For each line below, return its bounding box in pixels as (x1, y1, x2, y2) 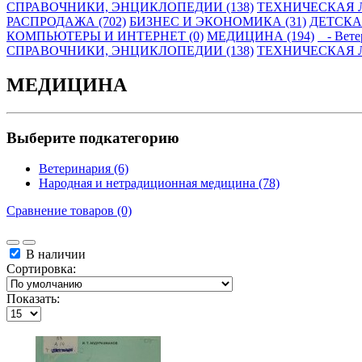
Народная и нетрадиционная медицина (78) (39, 176, 280, 191)
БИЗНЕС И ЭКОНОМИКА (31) (129, 15, 306, 28)
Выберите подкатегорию (6, 128, 179, 146)
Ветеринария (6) (39, 162, 128, 176)
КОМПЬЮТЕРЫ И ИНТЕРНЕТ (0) (6, 29, 204, 43)
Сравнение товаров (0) (6, 204, 132, 218)
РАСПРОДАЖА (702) (6, 15, 126, 28)
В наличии (23, 247, 86, 262)
